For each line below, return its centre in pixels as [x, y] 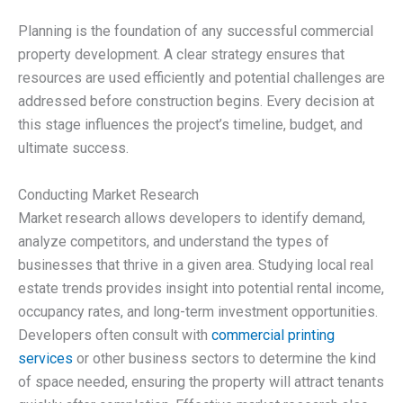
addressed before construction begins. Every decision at [196, 101]
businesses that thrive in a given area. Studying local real [196, 264]
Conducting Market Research [108, 194]
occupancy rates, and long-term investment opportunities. [198, 311]
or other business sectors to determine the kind [224, 358]
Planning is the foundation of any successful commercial [196, 31]
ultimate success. [73, 148]
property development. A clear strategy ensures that [181, 54]
